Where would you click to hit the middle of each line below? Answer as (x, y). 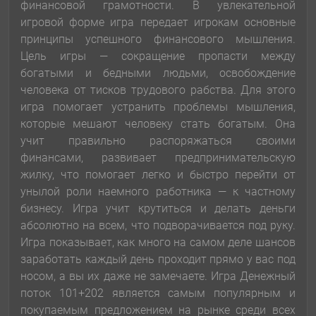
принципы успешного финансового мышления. (158, 39)
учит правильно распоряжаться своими (158, 141)
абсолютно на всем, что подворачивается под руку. (158, 226)
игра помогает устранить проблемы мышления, (158, 107)
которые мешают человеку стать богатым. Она (158, 124)
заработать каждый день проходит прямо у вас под (158, 260)
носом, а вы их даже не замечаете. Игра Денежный (158, 276)
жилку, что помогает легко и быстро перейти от (158, 175)
